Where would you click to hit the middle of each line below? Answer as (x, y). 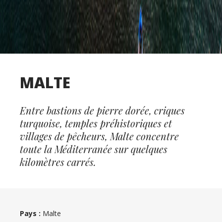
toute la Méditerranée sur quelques (94, 149)
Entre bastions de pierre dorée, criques (102, 110)
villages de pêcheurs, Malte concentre (99, 136)
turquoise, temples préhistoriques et (96, 123)
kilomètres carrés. (58, 162)
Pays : (30, 213)
